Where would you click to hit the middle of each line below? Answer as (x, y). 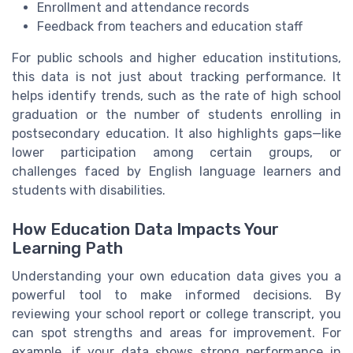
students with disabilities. (89, 191)
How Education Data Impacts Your (145, 229)
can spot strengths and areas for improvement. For (176, 333)
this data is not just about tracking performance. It (176, 77)
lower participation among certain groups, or (176, 153)
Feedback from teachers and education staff (170, 27)
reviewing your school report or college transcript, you (176, 314)
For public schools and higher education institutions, (176, 58)
